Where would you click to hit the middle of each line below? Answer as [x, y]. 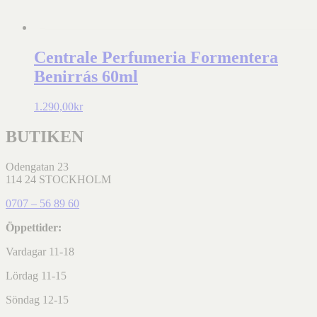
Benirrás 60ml [86, 77]
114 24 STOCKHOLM [58, 179]
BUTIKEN [45, 136]
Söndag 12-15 [37, 299]
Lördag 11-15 [36, 275]
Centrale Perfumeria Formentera [156, 58]
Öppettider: [34, 227]
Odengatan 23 [37, 166]
